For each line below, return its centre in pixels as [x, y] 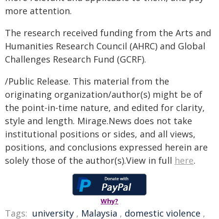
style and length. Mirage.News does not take [99, 120]
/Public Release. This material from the [87, 81]
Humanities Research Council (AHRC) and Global [105, 46]
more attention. [38, 11]
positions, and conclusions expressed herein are [106, 147]
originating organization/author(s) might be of [104, 94]
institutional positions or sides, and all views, [100, 134]
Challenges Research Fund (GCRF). [76, 59]
